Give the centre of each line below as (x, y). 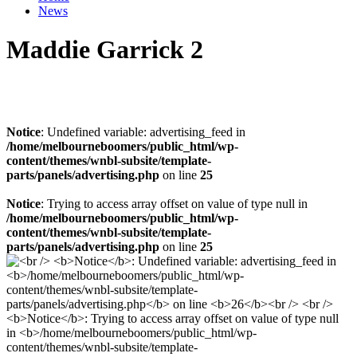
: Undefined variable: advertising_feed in (143, 131)
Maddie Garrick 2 (105, 50)
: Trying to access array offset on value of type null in (174, 203)
